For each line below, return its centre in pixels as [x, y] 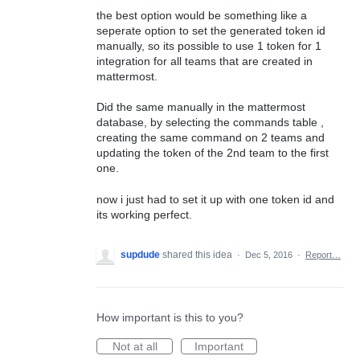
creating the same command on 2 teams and [211, 138]
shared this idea [198, 254]
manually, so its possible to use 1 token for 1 [209, 45]
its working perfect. [144, 214]
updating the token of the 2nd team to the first [213, 153]
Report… [323, 254]
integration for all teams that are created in [205, 61]
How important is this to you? [170, 317]
